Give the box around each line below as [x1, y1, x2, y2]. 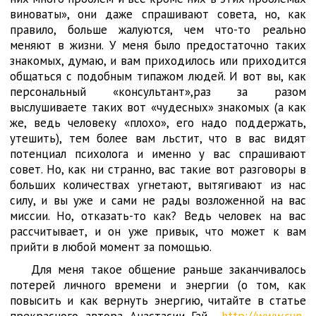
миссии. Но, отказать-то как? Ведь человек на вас [10, 208, 306, 224]
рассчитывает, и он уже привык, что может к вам [10, 224, 306, 239]
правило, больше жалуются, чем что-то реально [10, 22, 306, 37]
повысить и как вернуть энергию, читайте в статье [10, 293, 306, 308]
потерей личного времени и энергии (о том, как [10, 277, 306, 293]
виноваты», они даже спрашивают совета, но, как [10, 6, 306, 22]
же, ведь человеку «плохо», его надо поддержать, [10, 115, 306, 130]
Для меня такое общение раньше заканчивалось [31, 262, 306, 277]
